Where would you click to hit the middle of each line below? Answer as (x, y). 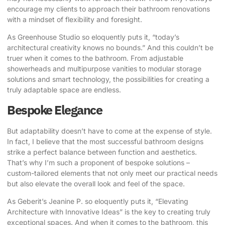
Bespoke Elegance (54, 109)
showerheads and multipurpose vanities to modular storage (104, 69)
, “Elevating (170, 201)
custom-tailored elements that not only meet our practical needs (112, 173)
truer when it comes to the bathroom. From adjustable (95, 58)
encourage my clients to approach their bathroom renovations (108, 9)
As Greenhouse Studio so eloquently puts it (78, 37)
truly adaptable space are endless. (64, 90)
